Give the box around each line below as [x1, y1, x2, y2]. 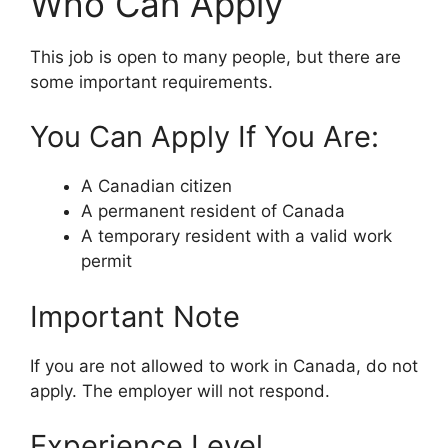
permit [81, 251, 132, 272]
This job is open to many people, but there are [30, 46, 401, 67]
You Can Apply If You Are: [30, 119, 379, 155]
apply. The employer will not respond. [30, 380, 330, 401]
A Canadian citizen [81, 176, 232, 197]
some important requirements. [30, 71, 273, 92]
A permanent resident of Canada [81, 201, 345, 222]
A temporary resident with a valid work [81, 226, 392, 247]
